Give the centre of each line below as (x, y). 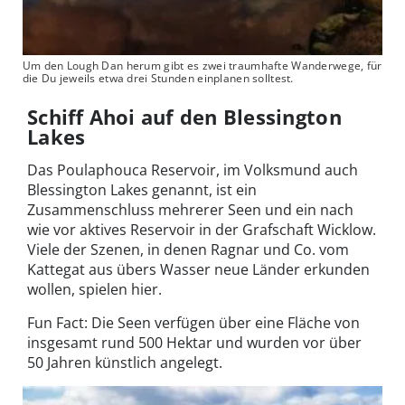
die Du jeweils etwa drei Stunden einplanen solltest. (158, 79)
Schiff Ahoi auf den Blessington (184, 117)
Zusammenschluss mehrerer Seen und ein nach (190, 210)
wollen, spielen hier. (94, 290)
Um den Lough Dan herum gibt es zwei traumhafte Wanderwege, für (202, 66)
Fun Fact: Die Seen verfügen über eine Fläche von (193, 323)
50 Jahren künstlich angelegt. (125, 363)
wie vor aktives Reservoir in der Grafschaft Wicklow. (202, 230)
